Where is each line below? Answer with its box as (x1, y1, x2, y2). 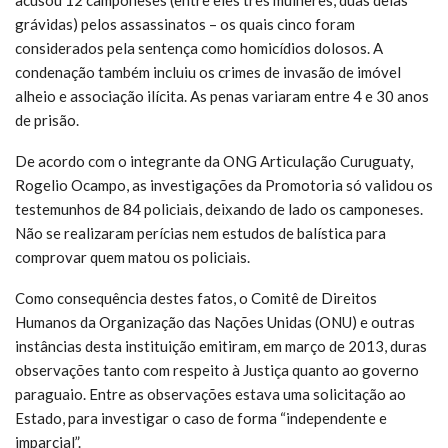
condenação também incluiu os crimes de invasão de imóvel (15, 62, 401, 81)
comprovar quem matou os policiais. (15, 247, 250, 266)
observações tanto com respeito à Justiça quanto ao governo (15, 360, 419, 379)
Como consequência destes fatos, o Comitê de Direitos (15, 288, 377, 307)
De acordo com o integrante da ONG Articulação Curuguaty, (15, 151, 413, 170)
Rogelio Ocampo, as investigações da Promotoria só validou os (15, 175, 433, 194)
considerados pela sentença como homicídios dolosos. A (15, 38, 383, 57)
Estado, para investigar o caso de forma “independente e (15, 408, 387, 427)
